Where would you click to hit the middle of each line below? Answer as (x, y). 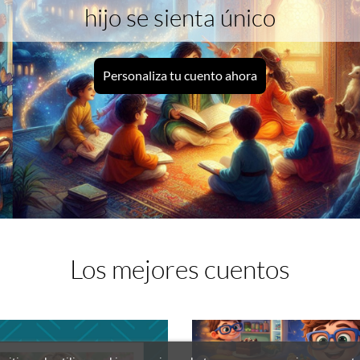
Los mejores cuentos (180, 268)
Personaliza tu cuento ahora (180, 76)
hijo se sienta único (180, 18)
